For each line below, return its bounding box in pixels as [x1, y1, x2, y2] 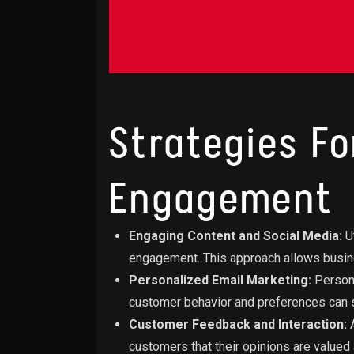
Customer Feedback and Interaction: [129, 317, 347, 332]
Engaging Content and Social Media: [129, 228, 342, 243]
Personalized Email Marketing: [129, 273, 311, 288]
